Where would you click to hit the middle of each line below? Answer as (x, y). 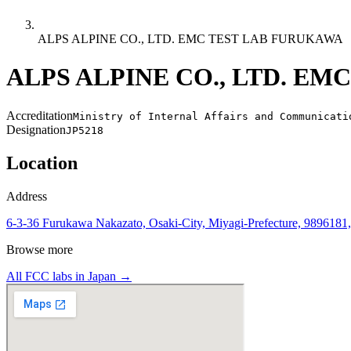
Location (42, 163)
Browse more (40, 249)
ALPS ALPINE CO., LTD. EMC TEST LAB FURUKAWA (190, 39)
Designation (36, 129)
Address (27, 196)
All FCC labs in (47, 276)
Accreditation (40, 115)
